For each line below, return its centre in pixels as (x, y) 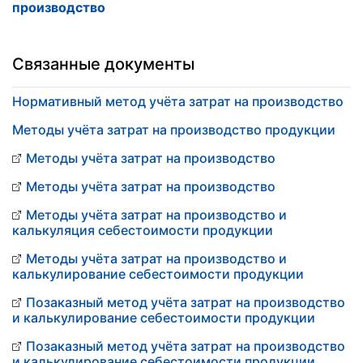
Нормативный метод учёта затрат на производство (178, 101)
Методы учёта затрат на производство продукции (174, 130)
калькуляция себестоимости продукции (143, 230)
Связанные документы (103, 64)
